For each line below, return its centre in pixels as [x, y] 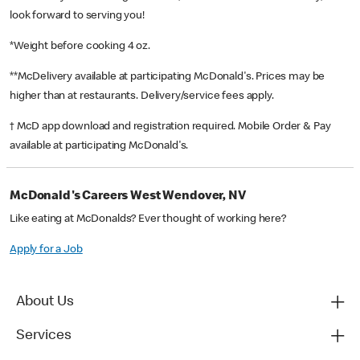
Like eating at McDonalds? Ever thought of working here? [148, 220]
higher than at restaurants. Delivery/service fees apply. [143, 97]
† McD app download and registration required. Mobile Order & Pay [170, 127]
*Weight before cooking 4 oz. [81, 47]
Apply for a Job [46, 250]
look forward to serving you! [77, 16]
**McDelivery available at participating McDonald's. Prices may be [168, 78]
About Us [45, 303]
